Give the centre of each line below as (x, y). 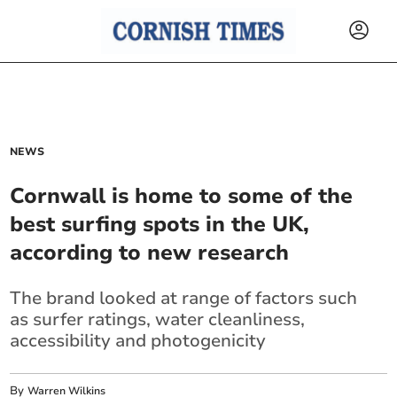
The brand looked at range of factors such (184, 298)
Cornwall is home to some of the (182, 196)
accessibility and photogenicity (138, 341)
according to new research (150, 253)
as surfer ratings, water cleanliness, (158, 319)
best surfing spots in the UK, (160, 224)
